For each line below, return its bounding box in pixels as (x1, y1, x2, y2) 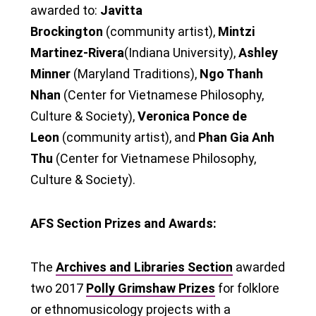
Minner (30, 66, 73, 81)
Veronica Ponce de (138, 108, 247, 123)
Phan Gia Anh (198, 129, 274, 145)
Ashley (238, 44, 278, 60)
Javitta (100, 2, 142, 18)
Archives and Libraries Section (56, 259, 233, 274)
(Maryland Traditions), (73, 66, 200, 81)
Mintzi (218, 23, 255, 39)
